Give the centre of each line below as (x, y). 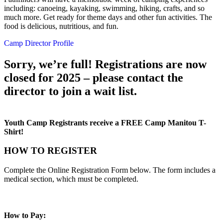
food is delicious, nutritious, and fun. (61, 26)
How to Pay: (25, 216)
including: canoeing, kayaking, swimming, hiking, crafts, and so (104, 8)
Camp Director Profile (39, 43)
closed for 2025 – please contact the (94, 77)
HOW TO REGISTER (51, 151)
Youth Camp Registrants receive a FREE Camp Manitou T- (105, 122)
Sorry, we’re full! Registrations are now (105, 64)
